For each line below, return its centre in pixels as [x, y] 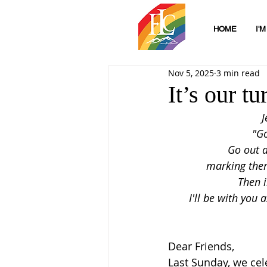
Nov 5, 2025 [191, 73]
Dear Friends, [201, 246]
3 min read [238, 73]
